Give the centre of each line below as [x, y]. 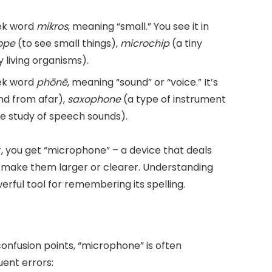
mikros [52, 27]
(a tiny [186, 44]
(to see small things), [68, 44]
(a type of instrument [173, 99]
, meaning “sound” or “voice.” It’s [143, 82]
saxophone [94, 99]
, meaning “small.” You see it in [138, 27]
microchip [145, 44]
